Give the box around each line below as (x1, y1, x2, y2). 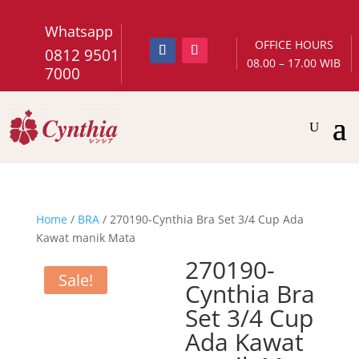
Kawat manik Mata (35, 229, 135, 245)
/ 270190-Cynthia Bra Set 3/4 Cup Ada (99, 211, 304, 227)
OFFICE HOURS (254, 37, 333, 52)
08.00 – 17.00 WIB (247, 55, 341, 71)
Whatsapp (45, 22, 114, 41)
